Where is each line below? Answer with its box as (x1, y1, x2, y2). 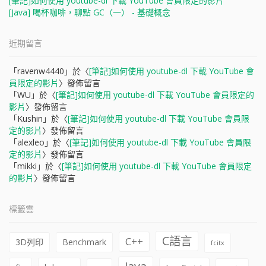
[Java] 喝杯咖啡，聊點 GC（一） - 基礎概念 (9, 7, 170, 18)
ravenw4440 (17, 65, 64, 77)
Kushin (17, 113, 43, 124)
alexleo (17, 137, 45, 148)
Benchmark (62, 236, 106, 248)
